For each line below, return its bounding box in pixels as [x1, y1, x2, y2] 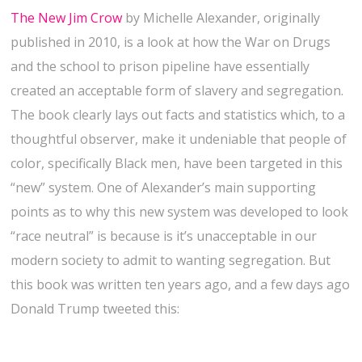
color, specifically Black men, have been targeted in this [11, 154, 343, 173]
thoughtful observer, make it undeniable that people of [11, 130, 347, 149]
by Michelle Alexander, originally [122, 9, 321, 27]
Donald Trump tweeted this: [11, 300, 180, 318]
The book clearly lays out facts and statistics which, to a [11, 106, 346, 124]
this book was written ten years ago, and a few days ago [11, 276, 351, 294]
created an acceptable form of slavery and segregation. [11, 82, 344, 100]
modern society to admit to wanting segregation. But [11, 251, 331, 270]
